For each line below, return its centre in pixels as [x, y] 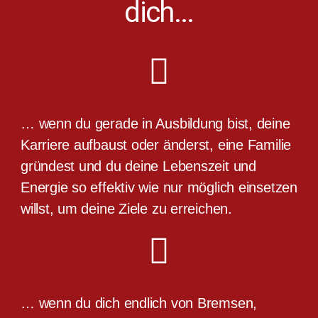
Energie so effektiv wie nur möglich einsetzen [159, 187]
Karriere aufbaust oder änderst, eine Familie [156, 144]
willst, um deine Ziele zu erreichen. [126, 208]
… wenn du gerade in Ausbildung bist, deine [155, 123]
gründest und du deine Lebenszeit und [138, 166]
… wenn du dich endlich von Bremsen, [139, 303]
